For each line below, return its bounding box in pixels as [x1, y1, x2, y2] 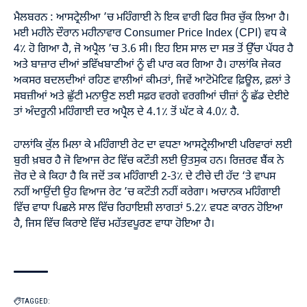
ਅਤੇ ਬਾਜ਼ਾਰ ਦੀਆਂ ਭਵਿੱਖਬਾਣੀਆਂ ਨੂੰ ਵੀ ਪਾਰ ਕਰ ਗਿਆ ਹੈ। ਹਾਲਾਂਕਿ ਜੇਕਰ [14, 58, 281, 72]
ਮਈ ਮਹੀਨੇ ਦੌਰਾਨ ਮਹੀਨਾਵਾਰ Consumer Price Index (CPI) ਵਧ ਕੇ [14, 26, 286, 40]
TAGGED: [21, 296, 50, 306]
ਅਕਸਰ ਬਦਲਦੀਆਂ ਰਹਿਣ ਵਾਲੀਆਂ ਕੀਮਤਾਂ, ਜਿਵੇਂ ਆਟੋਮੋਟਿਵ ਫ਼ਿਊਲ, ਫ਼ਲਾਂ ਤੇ [14, 73, 291, 88]
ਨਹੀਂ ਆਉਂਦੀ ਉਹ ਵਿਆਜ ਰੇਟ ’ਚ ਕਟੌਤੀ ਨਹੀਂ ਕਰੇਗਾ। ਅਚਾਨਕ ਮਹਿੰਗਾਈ [14, 186, 280, 199]
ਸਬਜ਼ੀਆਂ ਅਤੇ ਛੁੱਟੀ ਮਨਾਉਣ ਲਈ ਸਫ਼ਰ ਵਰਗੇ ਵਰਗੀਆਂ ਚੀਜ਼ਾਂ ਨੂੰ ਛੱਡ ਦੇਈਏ [14, 89, 289, 103]
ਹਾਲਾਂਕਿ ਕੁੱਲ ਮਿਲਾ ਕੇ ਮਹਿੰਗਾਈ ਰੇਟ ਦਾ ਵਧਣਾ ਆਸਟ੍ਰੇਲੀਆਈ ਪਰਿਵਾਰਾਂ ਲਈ [14, 138, 292, 152]
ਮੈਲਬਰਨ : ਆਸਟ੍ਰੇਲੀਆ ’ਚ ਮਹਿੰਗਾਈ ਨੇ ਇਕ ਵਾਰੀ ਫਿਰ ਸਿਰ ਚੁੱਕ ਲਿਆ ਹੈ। [14, 10, 289, 25]
